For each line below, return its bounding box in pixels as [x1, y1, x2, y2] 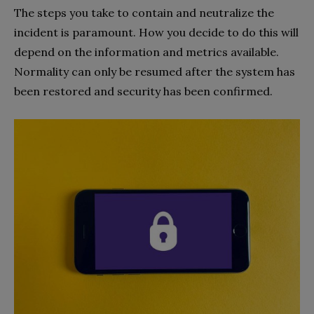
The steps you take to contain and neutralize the [14, 6, 274, 20]
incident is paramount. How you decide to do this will [14, 25, 299, 40]
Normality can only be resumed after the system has [14, 64, 295, 79]
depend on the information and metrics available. [14, 45, 279, 60]
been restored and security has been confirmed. [14, 84, 273, 99]
